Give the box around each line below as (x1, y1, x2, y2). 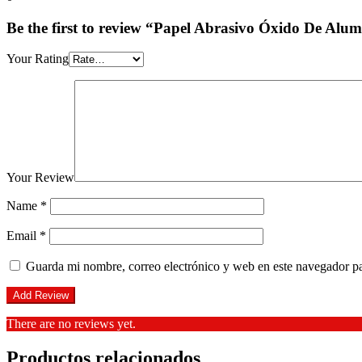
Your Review (6, 170, 74, 185)
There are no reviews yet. (6, 317, 136, 331)
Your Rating (6, 52, 69, 66)
